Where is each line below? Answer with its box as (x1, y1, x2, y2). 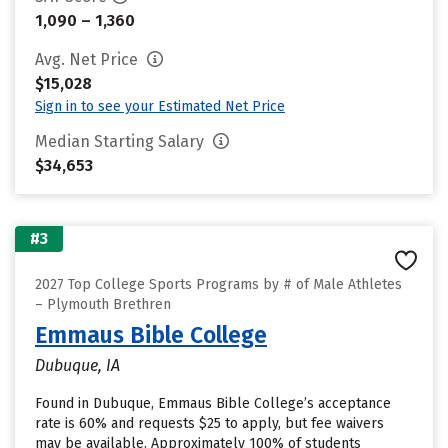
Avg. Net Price (35, 50, 142, 69)
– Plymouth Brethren (35, 296, 171, 313)
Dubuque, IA (35, 356, 120, 375)
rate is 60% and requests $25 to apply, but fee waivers (35, 415, 384, 432)
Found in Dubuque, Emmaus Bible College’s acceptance (35, 395, 391, 412)
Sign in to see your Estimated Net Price (35, 98, 285, 115)
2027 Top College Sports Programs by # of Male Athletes (35, 276, 402, 293)
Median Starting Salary (35, 132, 208, 151)
